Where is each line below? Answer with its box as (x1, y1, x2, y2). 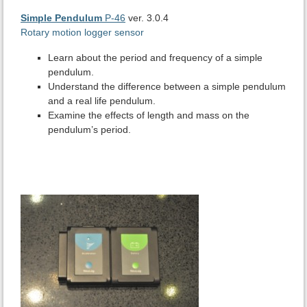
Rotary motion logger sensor (21, 27, 144, 38)
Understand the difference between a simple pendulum (48, 81, 286, 93)
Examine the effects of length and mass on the (48, 110, 249, 121)
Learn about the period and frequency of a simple (48, 52, 262, 64)
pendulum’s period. (48, 124, 131, 136)
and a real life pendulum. (48, 95, 156, 107)
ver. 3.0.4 (125, 12, 169, 24)
